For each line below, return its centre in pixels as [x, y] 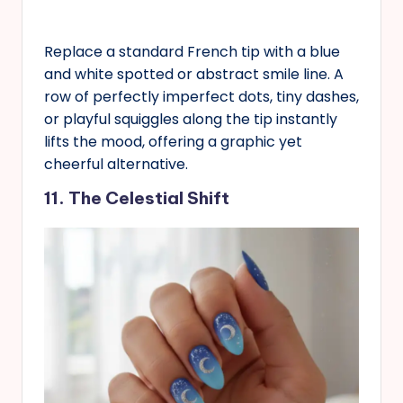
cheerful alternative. [116, 164]
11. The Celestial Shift [137, 197]
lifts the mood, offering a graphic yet [173, 141]
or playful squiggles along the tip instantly [191, 119]
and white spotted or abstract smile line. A [194, 74]
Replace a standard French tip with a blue [192, 51]
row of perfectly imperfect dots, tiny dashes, [201, 96]
